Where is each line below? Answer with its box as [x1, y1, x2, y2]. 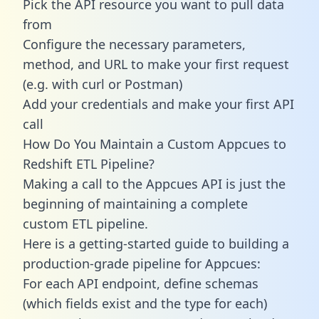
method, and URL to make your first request [23, 55, 289, 73]
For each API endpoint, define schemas [23, 274, 258, 292]
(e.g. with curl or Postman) [23, 75, 182, 93]
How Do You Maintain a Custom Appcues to [23, 135, 286, 152]
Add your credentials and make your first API [23, 95, 294, 113]
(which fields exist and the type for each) [23, 294, 267, 312]
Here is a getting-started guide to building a [23, 234, 289, 252]
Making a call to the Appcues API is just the [23, 174, 286, 192]
